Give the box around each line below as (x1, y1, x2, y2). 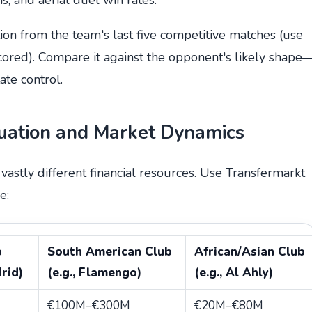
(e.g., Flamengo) (47, 264, 141, 281)
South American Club (47, 243, 172, 260)
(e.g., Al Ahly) (194, 264, 273, 281)
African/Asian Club (194, 243, 305, 260)
